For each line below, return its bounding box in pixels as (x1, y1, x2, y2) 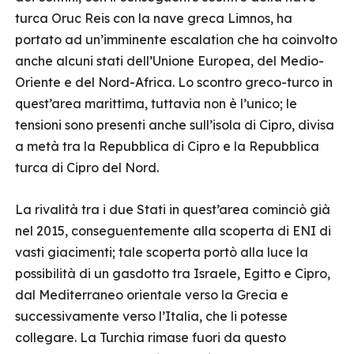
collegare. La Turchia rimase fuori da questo (15, 330, 286, 345)
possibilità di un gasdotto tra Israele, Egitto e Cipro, (15, 265, 330, 281)
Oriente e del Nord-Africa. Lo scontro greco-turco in (15, 74, 333, 90)
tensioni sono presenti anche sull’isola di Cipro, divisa (15, 117, 334, 133)
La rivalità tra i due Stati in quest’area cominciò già (15, 201, 330, 217)
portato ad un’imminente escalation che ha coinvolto (15, 32, 337, 47)
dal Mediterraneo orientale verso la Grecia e (15, 287, 288, 303)
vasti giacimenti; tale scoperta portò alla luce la (15, 244, 308, 260)
